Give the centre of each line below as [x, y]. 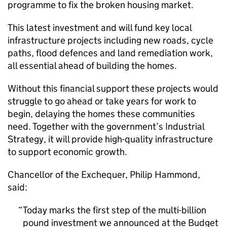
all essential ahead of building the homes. [92, 66]
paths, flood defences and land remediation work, [110, 53]
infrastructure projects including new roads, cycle [110, 40]
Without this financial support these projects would [113, 88]
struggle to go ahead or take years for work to [102, 101]
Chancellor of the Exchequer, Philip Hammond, [104, 175]
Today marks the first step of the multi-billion [115, 210]
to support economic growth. [67, 152]
